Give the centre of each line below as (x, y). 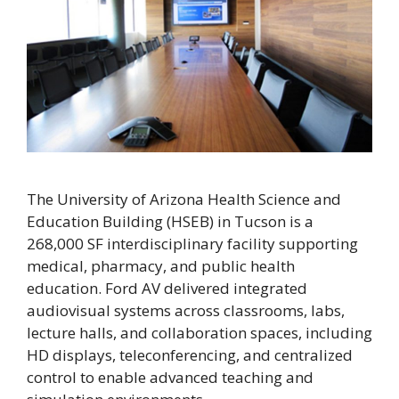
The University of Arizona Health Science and (184, 199)
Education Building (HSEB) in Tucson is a (170, 221)
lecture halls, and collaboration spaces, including (199, 332)
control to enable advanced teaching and (170, 377)
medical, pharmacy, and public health (161, 265)
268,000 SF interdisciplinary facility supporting (192, 243)
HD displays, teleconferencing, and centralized (190, 354)
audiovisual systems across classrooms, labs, (186, 310)
